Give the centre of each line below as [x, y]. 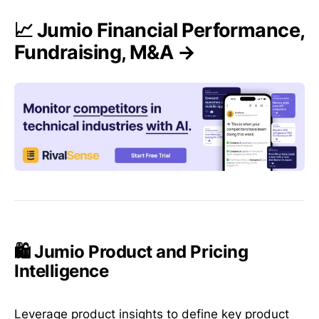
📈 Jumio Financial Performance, [159, 30]
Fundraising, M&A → [105, 52]
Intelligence [62, 271]
